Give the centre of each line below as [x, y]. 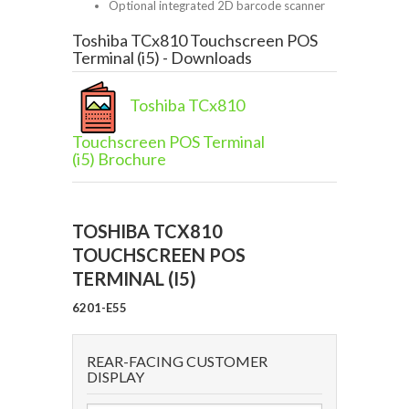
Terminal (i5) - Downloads [162, 58]
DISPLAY [115, 377]
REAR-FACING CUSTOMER [177, 362]
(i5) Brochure [119, 159]
